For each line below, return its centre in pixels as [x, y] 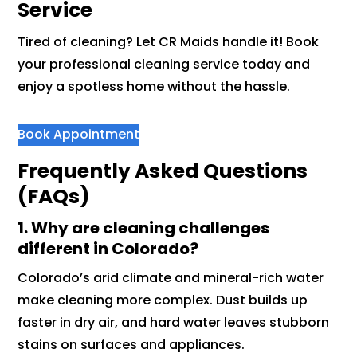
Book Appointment [79, 135]
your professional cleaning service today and [164, 65]
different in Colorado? [108, 249]
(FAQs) [54, 197]
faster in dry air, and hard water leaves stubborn [174, 323]
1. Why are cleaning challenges [144, 228]
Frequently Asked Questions [163, 171]
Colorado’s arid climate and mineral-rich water [171, 278]
